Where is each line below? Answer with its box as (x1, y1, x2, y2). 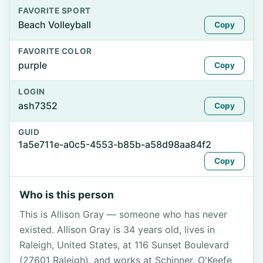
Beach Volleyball (18, 19, 91, 31)
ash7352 (18, 100, 58, 112)
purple (18, 59, 47, 71)
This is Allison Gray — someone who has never (19, 208, 227, 220)
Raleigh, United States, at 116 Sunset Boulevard (19, 239, 229, 251)
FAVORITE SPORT (18, 6, 91, 15)
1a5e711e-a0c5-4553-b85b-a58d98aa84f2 (18, 139, 211, 150)
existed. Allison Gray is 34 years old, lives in (19, 224, 215, 235)
